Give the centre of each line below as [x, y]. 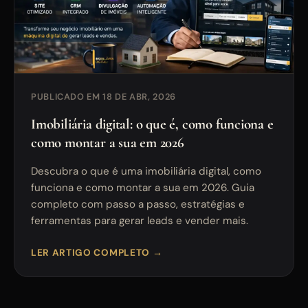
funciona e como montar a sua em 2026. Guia [143, 188]
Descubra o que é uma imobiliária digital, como [146, 172]
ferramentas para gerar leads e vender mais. [140, 221]
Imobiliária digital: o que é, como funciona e [152, 124]
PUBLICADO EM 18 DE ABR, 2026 [103, 97]
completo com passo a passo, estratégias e [138, 205]
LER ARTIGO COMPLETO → [97, 253]
